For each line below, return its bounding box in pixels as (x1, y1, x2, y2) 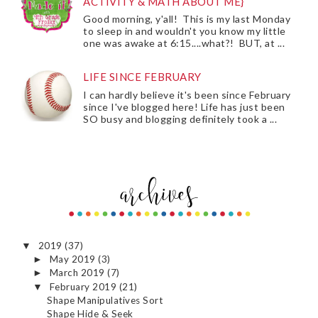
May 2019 (49, 253, 99, 265)
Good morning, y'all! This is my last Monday (83, 13, 291, 26)
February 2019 (49, 280, 119, 292)
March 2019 (49, 267, 108, 279)
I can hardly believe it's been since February (83, 88, 291, 101)
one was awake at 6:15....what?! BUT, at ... (83, 37, 285, 50)
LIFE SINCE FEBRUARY (83, 70, 202, 84)
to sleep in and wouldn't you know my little (83, 25, 286, 38)
